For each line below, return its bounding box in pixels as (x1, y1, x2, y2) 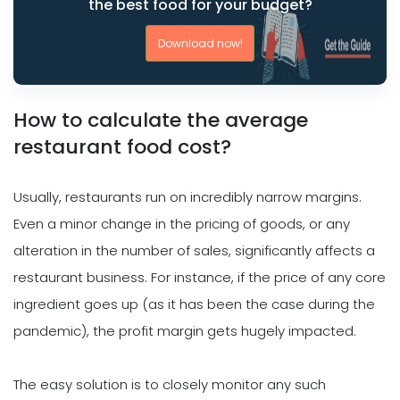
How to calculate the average (13, 106, 308, 135)
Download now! (157, 35, 243, 51)
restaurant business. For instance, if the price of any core (13, 268, 386, 287)
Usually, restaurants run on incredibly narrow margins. (13, 187, 362, 207)
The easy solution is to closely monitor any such (13, 375, 326, 395)
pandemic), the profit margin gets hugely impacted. (13, 321, 356, 341)
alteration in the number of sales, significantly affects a (13, 241, 375, 261)
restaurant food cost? (13, 133, 231, 162)
